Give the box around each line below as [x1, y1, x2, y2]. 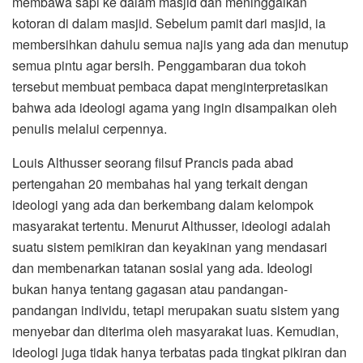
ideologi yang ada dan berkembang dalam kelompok [12, 195, 314, 215]
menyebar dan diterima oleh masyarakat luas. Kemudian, [12, 322, 339, 341]
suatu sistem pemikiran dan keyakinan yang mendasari [12, 237, 327, 257]
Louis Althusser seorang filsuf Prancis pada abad [12, 153, 293, 173]
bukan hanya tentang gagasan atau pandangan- [12, 280, 288, 299]
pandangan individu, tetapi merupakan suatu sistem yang [12, 301, 340, 320]
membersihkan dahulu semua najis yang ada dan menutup [12, 35, 348, 54]
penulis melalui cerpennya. [12, 119, 167, 139]
